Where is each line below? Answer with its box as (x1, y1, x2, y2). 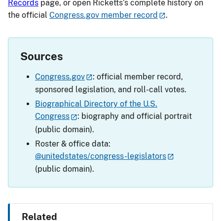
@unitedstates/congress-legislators (35, 151, 166, 161)
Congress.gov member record (49, 10, 158, 20)
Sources (20, 50, 63, 63)
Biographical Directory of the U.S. (35, 99, 157, 109)
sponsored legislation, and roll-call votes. (35, 85, 186, 95)
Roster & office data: (35, 139, 110, 148)
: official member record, (93, 72, 184, 82)
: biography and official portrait (77, 111, 192, 121)
